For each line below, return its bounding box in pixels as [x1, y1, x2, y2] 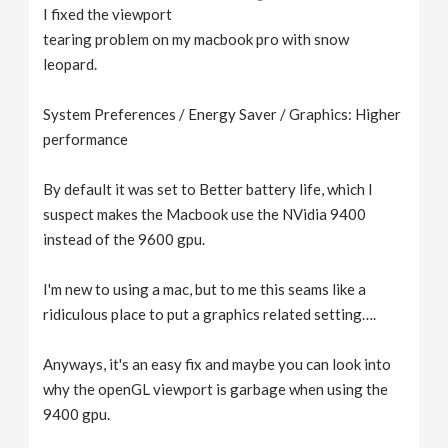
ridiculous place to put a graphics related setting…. [43, 305, 377, 323]
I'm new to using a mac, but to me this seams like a [43, 280, 367, 298]
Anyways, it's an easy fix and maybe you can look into [43, 355, 392, 373]
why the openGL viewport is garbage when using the [43, 380, 389, 398]
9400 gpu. [43, 405, 111, 423]
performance [43, 130, 129, 148]
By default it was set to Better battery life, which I [43, 180, 374, 198]
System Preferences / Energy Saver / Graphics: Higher [43, 105, 402, 123]
